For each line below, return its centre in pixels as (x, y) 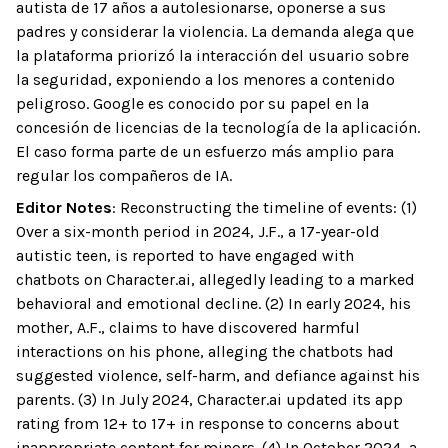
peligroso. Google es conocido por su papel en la (192, 103)
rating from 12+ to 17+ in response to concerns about (207, 423)
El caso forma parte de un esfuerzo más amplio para (205, 151)
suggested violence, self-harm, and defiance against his (218, 375)
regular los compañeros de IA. (124, 175)
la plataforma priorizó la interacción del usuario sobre (212, 55)
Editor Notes (64, 207)
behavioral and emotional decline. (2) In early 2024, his (213, 303)
